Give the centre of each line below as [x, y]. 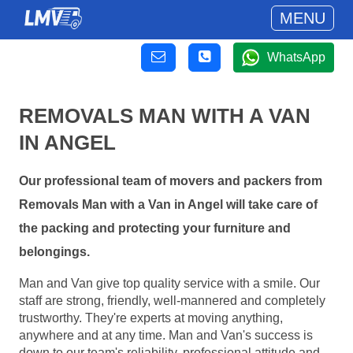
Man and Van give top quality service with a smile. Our [169, 283]
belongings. [54, 252]
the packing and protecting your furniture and [155, 229]
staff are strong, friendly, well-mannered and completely [172, 300]
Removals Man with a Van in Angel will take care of [168, 205]
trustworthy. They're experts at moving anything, [151, 318]
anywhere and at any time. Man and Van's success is [166, 335]
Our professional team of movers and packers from [171, 181]
